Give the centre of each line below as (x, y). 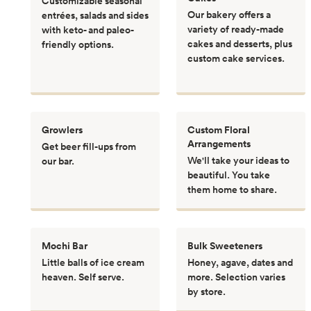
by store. (207, 291)
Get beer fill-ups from (89, 146)
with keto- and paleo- (88, 30)
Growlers (62, 129)
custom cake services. (236, 58)
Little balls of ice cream (93, 262)
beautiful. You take (229, 175)
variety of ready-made (236, 29)
